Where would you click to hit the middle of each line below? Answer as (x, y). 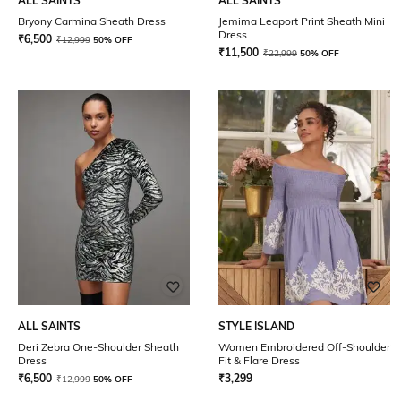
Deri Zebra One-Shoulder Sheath (98, 347)
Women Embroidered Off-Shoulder (304, 347)
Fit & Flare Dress (259, 360)
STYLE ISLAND (256, 326)
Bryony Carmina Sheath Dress (92, 21)
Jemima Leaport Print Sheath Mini (302, 21)
